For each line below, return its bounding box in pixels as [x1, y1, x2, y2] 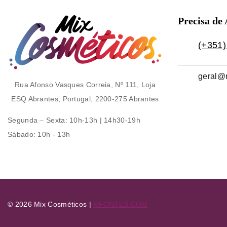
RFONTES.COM [93, 200, 148, 209]
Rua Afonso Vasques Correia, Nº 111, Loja [14, 81, 156, 89]
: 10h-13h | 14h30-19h [65, 116, 140, 125]
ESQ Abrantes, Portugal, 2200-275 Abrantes [11, 95, 159, 103]
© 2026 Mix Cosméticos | [8, 200, 94, 209]
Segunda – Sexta [8, 116, 65, 125]
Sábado [8, 130, 33, 139]
